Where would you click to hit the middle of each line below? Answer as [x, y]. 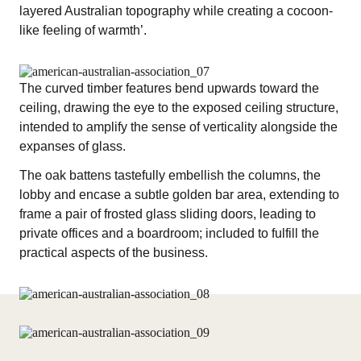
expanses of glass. [73, 146]
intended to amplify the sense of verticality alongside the [178, 127]
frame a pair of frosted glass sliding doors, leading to [168, 214]
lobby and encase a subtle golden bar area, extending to [179, 195]
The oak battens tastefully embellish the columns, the [170, 175]
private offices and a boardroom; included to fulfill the [169, 233]
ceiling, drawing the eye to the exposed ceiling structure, [179, 108]
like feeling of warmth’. [83, 30]
